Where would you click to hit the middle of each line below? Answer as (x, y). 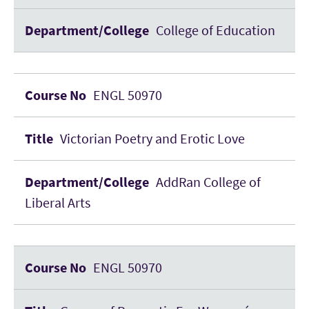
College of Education (216, 30)
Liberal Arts (58, 202)
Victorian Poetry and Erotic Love (152, 138)
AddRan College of (208, 182)
